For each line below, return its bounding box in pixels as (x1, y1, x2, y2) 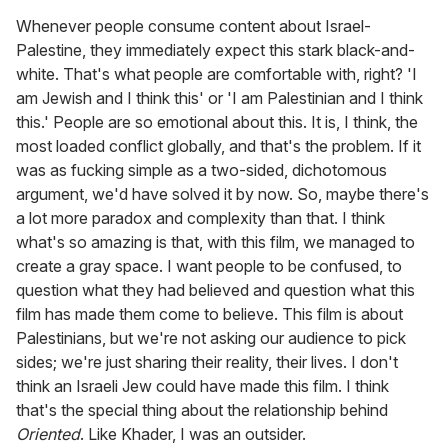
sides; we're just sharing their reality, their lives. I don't (16, 352, 398, 373)
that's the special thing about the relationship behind (16, 400, 388, 421)
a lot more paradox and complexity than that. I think (16, 208, 385, 229)
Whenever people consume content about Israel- (16, 16, 371, 37)
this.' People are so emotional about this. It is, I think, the (16, 112, 418, 133)
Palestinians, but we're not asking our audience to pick (16, 328, 406, 349)
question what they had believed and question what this (16, 280, 415, 301)
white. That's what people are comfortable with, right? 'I (16, 64, 417, 85)
